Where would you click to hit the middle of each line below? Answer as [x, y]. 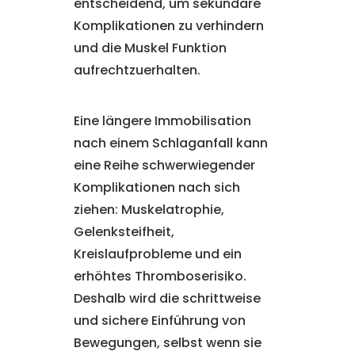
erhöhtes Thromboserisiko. [160, 276]
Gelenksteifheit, [124, 232]
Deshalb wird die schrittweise [167, 298]
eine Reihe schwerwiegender [164, 165]
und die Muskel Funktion [150, 48]
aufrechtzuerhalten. [137, 70]
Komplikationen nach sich [157, 187]
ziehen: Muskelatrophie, [149, 210]
